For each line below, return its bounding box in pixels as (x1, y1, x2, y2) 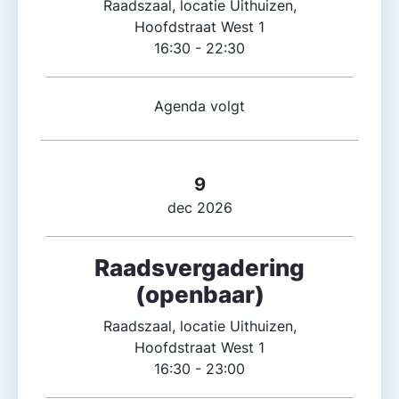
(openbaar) (134, 281, 265, 309)
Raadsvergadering (94, 254, 305, 282)
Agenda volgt (154, 96, 245, 115)
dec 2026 (167, 199, 232, 217)
